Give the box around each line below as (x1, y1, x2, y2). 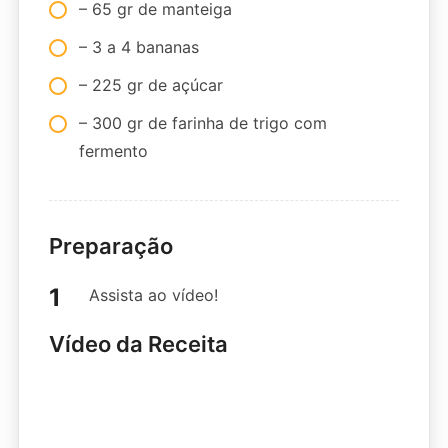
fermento (78, 140, 148, 161)
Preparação (48, 232, 173, 259)
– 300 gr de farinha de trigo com (78, 112, 327, 133)
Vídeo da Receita (48, 330, 228, 357)
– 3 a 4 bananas (78, 36, 199, 57)
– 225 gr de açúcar (78, 74, 223, 95)
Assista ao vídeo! (88, 284, 218, 305)
